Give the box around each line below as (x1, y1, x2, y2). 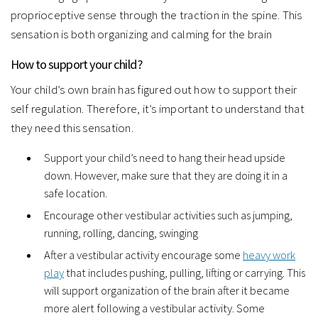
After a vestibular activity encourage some (43, 248, 243, 263)
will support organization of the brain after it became (43, 283, 290, 299)
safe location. (43, 186, 107, 202)
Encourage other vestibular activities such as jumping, (43, 208, 292, 224)
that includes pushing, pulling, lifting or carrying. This (63, 265, 305, 281)
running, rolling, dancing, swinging (43, 226, 198, 241)
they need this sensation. (10, 120, 133, 136)
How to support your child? (10, 56, 142, 73)
